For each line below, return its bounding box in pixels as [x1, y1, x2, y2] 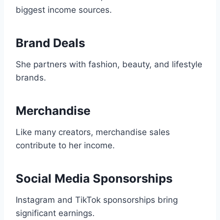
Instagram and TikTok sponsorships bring [16, 195, 178, 205]
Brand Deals [16, 36, 85, 51]
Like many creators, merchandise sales [16, 127, 170, 137]
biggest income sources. [16, 5, 112, 15]
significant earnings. [16, 208, 95, 219]
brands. [16, 73, 46, 83]
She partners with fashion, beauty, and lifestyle [16, 59, 202, 70]
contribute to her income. [16, 140, 115, 151]
